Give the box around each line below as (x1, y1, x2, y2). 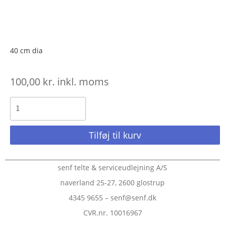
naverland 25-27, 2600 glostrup (60, 177, 165, 187)
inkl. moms (55, 74, 109, 88)
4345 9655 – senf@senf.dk (69, 192, 156, 202)
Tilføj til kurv (89, 129, 141, 141)
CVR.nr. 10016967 (83, 207, 142, 217)
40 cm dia (10, 45, 43, 55)
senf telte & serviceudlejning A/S (58, 162, 167, 172)
